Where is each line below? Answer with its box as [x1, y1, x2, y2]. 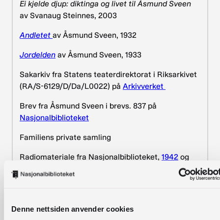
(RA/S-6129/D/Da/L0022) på [20, 82, 123, 91]
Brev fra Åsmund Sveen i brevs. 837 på [20, 101, 157, 111]
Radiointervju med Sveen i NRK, [20, 184, 135, 193]
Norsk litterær [131, 203, 181, 213]
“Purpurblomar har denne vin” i [20, 203, 131, 213]
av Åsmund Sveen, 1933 [57, 50, 141, 60]
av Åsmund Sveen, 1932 [53, 30, 137, 40]
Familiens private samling [20, 133, 111, 142]
